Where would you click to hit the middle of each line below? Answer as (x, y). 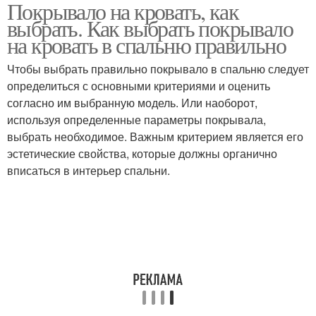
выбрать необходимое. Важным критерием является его (155, 136)
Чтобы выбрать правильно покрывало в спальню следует (158, 69)
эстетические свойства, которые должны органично (142, 153)
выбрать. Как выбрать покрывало (150, 28)
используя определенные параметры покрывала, (136, 120)
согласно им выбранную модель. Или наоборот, (132, 103)
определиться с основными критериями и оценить (139, 86)
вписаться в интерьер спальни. (89, 170)
